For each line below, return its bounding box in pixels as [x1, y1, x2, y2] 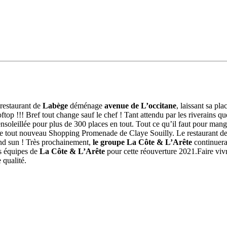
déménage [70, 101, 104, 110]
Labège [43, 101, 70, 110]
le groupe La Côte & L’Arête [93, 137, 194, 146]
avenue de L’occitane [104, 101, 176, 110]
